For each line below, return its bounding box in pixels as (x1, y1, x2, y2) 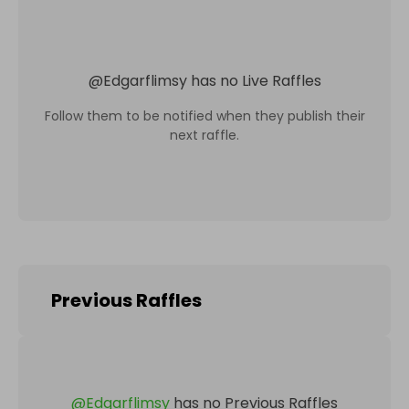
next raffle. (170, 125, 239, 144)
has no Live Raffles (190, 69, 321, 91)
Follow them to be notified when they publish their (44, 106, 365, 125)
